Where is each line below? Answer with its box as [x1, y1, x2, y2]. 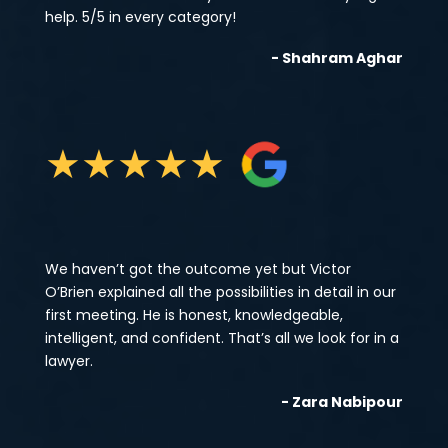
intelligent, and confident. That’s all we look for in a [44, 328, 399, 349]
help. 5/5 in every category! [44, 6, 236, 27]
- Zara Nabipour [281, 392, 404, 413]
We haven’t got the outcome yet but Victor [44, 259, 351, 280]
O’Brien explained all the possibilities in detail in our [44, 282, 396, 303]
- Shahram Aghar [271, 48, 404, 69]
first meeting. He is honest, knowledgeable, [44, 305, 343, 326]
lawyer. [44, 351, 93, 372]
